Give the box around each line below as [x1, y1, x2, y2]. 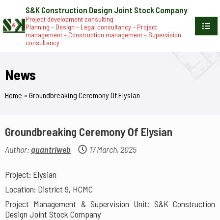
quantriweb [31, 144, 71, 155]
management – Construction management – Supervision [25, 30, 181, 39]
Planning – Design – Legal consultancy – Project [25, 23, 157, 31]
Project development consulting [25, 15, 113, 23]
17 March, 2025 [89, 144, 137, 155]
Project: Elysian [5, 169, 56, 180]
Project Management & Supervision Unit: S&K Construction [5, 198, 215, 210]
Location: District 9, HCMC [5, 184, 93, 195]
